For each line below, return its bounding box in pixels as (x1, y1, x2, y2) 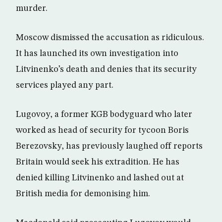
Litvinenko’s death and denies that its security (16, 65, 197, 74)
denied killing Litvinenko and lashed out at (16, 173, 184, 182)
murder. (16, 4, 48, 13)
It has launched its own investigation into (16, 49, 178, 58)
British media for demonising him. (16, 189, 150, 198)
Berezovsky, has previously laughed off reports (16, 142, 203, 151)
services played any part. (16, 81, 113, 90)
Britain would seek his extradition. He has (16, 158, 179, 166)
